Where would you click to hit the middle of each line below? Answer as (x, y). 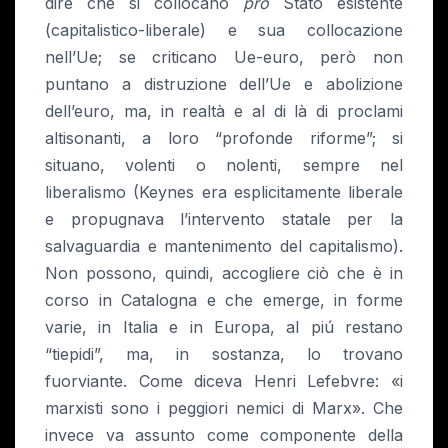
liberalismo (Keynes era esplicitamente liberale (224, 192)
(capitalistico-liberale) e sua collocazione (224, 30)
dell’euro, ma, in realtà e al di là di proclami (224, 111)
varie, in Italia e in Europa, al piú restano (224, 327)
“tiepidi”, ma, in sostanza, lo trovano (224, 354)
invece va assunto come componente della (224, 435)
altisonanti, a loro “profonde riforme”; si (224, 138)
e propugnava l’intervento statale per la (224, 219)
